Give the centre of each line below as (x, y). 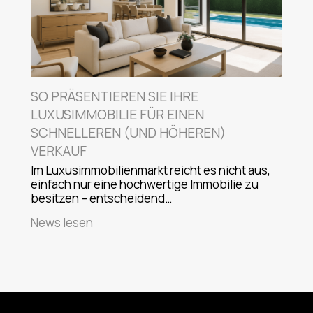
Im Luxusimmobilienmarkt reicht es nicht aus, (151, 170)
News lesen (62, 222)
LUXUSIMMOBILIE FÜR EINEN (117, 114)
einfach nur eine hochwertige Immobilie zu (145, 184)
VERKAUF (59, 151)
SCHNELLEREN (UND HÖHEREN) (128, 132)
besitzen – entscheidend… (101, 198)
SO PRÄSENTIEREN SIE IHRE (115, 96)
